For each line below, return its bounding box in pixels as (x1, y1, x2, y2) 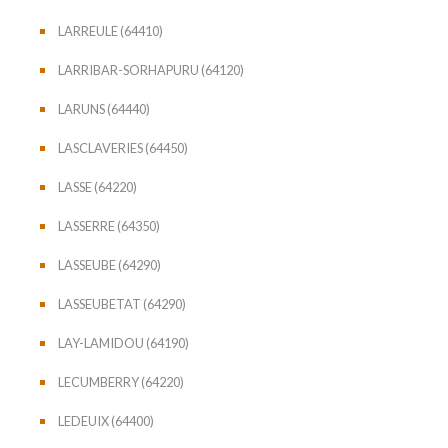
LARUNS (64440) (58, 100, 150, 117)
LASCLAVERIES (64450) (58, 139, 188, 156)
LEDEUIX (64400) (58, 412, 154, 429)
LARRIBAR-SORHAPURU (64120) (58, 61, 244, 78)
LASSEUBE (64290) (58, 256, 161, 273)
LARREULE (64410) (58, 22, 163, 39)
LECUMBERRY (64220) (58, 373, 184, 390)
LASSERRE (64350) (58, 217, 160, 234)
